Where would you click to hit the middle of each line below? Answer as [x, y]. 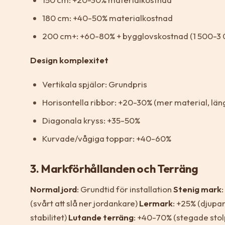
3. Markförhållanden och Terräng [114, 168]
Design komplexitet [69, 60]
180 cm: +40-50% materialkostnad [107, 18]
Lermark [156, 203]
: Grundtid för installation [125, 189]
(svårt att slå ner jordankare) [85, 203]
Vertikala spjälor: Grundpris [95, 84]
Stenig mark [197, 189]
